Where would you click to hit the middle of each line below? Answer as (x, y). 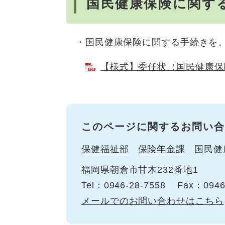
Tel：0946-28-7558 (124, 185)
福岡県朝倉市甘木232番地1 (140, 170)
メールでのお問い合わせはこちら (153, 201)
